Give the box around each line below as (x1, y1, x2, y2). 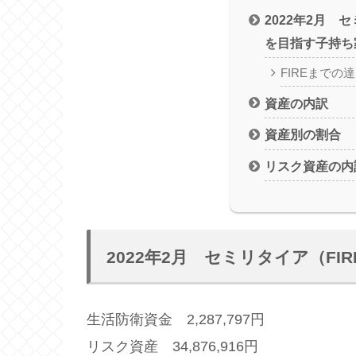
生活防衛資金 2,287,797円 (87, 311, 265, 327)
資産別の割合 (265, 127, 342, 142)
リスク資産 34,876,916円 (87, 338, 258, 354)
